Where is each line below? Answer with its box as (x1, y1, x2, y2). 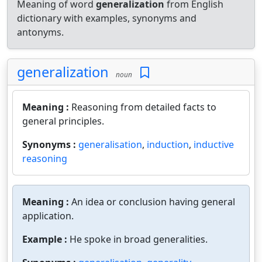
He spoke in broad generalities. (70, 233, 208, 246)
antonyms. (17, 26, 64, 39)
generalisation (78, 138, 142, 151)
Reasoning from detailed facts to (71, 101, 216, 113)
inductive (194, 138, 234, 151)
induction (147, 138, 189, 151)
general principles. (22, 115, 104, 127)
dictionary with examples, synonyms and (17, 12, 196, 25)
